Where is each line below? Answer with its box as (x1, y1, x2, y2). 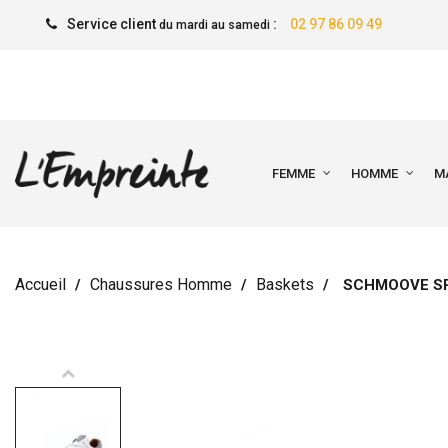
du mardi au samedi (158, 18, 270, 32)
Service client (66, 16, 159, 32)
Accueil (15, 275, 66, 294)
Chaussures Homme (90, 275, 232, 294)
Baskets (256, 275, 314, 294)
